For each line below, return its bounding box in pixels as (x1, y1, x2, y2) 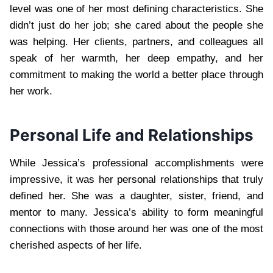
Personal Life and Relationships (10, 125, 253, 144)
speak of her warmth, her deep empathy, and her (10, 52, 263, 64)
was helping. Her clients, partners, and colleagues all (10, 35, 263, 48)
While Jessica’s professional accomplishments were (10, 157, 263, 169)
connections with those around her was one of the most (10, 222, 263, 235)
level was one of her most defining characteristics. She (10, 2, 263, 15)
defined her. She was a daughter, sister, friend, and (10, 190, 263, 202)
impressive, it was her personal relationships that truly (10, 173, 263, 185)
